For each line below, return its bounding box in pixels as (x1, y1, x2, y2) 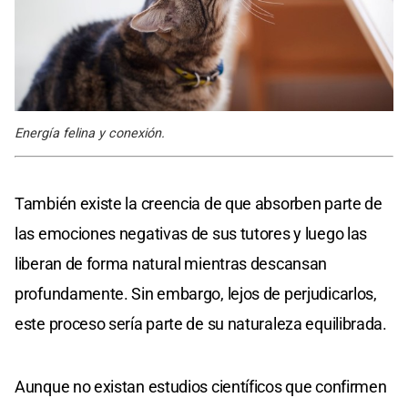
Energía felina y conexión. (15, 126, 165, 142)
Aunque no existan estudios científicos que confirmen (15, 377, 387, 397)
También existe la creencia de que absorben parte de (15, 194, 382, 214)
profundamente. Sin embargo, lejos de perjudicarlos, (15, 284, 377, 304)
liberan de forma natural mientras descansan (15, 254, 328, 274)
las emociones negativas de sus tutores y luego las (15, 224, 368, 244)
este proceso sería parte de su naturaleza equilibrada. (15, 314, 387, 334)
